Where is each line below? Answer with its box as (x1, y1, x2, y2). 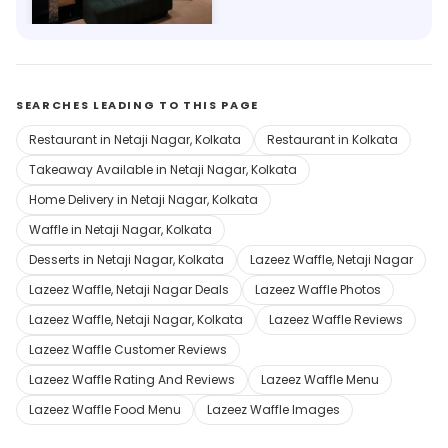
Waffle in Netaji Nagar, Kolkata (29, 220, 212, 238)
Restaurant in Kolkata (267, 130, 398, 148)
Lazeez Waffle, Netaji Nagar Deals (29, 280, 229, 298)
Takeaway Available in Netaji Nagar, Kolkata (29, 160, 297, 178)
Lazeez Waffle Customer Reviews (29, 340, 227, 358)
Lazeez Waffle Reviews (269, 310, 403, 328)
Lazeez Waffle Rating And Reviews (29, 370, 235, 388)
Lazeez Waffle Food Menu (29, 400, 181, 418)
